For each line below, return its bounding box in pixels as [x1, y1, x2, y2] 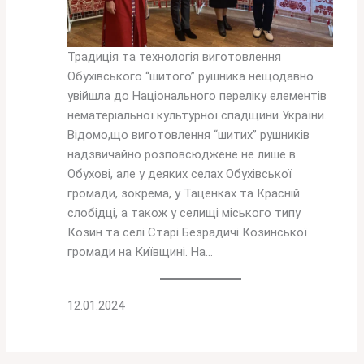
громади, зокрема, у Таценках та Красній [67, 186, 301, 201]
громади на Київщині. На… [67, 245, 214, 260]
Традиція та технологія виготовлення [67, 50, 282, 65]
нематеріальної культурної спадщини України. [67, 108, 327, 123]
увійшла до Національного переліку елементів [67, 89, 327, 104]
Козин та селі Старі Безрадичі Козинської [67, 225, 308, 240]
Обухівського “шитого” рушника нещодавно [67, 69, 314, 84]
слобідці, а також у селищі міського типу [67, 206, 301, 221]
